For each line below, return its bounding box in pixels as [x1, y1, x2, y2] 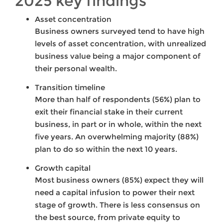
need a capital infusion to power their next [35, 188, 195, 198]
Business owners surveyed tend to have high [35, 26, 205, 36]
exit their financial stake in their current [35, 107, 183, 117]
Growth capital [35, 163, 91, 173]
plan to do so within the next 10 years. [35, 144, 177, 154]
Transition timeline [35, 83, 105, 93]
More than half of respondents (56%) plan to [35, 95, 201, 105]
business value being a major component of [35, 51, 201, 61]
